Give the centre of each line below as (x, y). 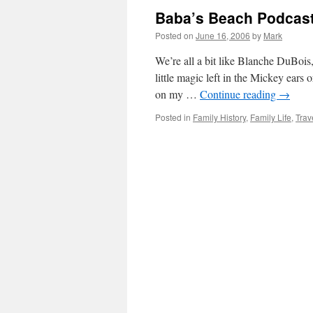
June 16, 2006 (223, 35)
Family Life (271, 117)
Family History (219, 117)
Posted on (174, 35)
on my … (177, 94)
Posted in (173, 117)
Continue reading (239, 94)
